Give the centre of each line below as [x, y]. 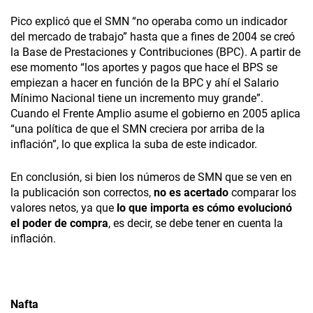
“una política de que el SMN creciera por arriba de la [138, 129]
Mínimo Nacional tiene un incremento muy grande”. [137, 99]
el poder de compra [59, 224]
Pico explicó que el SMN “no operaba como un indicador [149, 22]
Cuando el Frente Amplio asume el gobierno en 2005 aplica [155, 114]
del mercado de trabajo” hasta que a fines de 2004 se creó [153, 37]
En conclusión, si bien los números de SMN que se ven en [151, 177]
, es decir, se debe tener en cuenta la [196, 224]
